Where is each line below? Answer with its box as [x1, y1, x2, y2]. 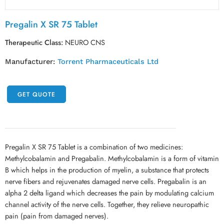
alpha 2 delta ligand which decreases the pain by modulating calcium [5, 187, 214, 198]
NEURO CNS [65, 37, 105, 47]
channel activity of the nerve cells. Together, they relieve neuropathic [5, 199, 209, 209]
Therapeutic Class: [5, 37, 63, 47]
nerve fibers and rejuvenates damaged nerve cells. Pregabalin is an [5, 176, 206, 186]
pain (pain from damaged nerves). [5, 210, 108, 221]
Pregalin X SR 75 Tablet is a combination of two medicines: [5, 141, 183, 152]
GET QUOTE [17, 89, 55, 99]
